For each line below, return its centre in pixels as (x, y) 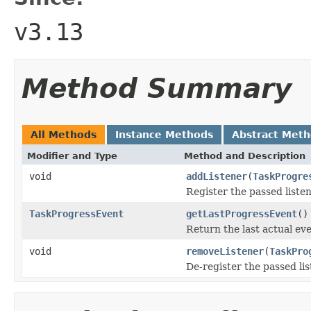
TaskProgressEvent (76, 213)
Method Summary (157, 88)
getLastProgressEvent (242, 213)
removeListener (225, 251)
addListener (217, 176)
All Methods (64, 134)
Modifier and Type (72, 155)
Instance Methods (164, 134)
